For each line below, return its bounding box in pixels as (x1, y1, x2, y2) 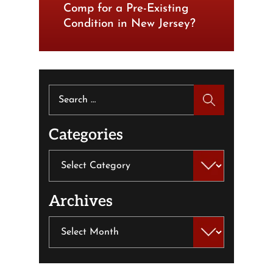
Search (48, 87, 77, 97)
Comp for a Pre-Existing (63, 3, 189, 15)
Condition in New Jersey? (63, 18, 196, 30)
